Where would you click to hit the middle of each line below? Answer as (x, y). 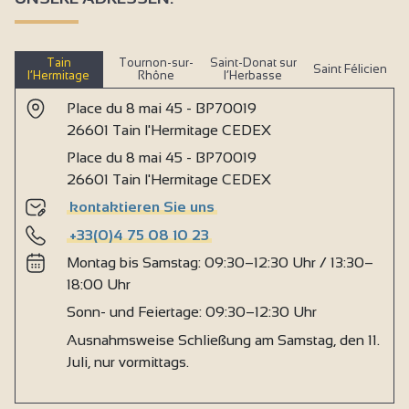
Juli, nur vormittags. (128, 362)
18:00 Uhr (99, 285)
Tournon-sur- (156, 62)
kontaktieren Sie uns (142, 207)
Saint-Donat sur (253, 62)
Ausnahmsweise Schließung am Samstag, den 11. (223, 340)
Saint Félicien (351, 68)
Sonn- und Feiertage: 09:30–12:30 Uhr (192, 312)
